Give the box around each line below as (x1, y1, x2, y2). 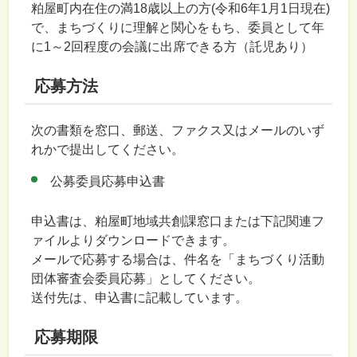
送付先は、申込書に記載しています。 (30, 291, 248, 305)
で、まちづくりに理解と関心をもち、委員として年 (30, 21, 324, 35)
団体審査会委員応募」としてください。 (30, 272, 261, 286)
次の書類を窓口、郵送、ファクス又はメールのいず (30, 124, 324, 138)
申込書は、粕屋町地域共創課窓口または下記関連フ (30, 214, 324, 229)
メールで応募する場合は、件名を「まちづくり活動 (30, 253, 324, 267)
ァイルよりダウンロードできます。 (30, 233, 235, 248)
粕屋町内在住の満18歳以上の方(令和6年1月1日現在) (30, 2, 330, 16)
